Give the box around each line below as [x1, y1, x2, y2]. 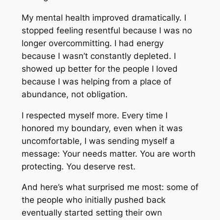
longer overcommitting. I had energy [21, 38, 164, 48]
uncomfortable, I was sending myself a [21, 136, 175, 146]
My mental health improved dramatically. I [21, 12, 186, 23]
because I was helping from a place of [21, 76, 171, 86]
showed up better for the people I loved [21, 63, 178, 74]
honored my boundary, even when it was [21, 123, 183, 133]
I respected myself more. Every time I [21, 110, 167, 120]
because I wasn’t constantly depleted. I [21, 51, 176, 61]
